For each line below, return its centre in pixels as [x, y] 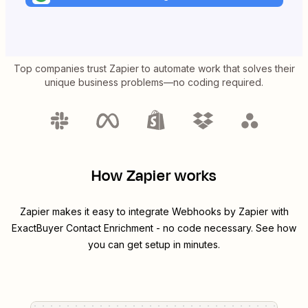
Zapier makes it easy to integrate [96, 212]
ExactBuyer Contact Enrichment [82, 228]
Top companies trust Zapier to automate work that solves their [154, 69]
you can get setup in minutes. [154, 245]
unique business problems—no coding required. [154, 82]
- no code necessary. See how [225, 228]
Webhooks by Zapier [220, 212]
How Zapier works [154, 176]
